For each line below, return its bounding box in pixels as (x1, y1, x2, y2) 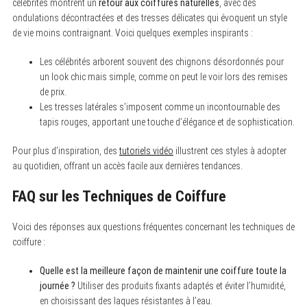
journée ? (39, 280, 75, 291)
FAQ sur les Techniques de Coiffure (12, 187, 226, 205)
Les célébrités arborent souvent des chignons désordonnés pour (39, 56, 284, 67)
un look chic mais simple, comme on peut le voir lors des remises (39, 71, 288, 82)
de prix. (39, 86, 66, 97)
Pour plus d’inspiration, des (12, 145, 119, 156)
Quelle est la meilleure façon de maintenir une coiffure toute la (39, 265, 286, 276)
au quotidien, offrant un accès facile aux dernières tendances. (12, 160, 243, 171)
